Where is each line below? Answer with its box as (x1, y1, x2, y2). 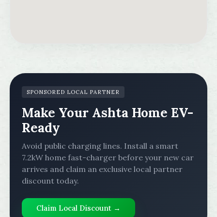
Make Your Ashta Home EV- (22, 105, 193, 121)
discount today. (22, 176, 79, 186)
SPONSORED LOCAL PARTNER (27, 89, 120, 95)
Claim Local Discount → (36, 203, 121, 213)
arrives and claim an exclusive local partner (22, 164, 183, 174)
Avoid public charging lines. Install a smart (22, 141, 178, 151)
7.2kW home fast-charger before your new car (22, 153, 194, 162)
